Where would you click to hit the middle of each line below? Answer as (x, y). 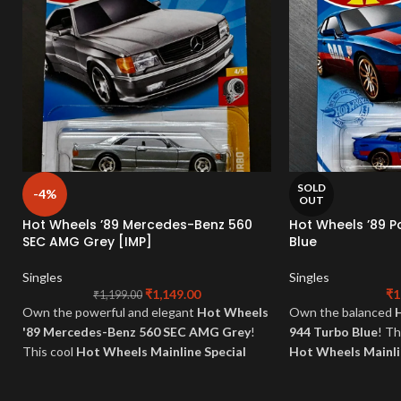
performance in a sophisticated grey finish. (141, 391)
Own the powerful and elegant (110, 312)
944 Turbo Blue (333, 332)
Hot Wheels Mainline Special (161, 352)
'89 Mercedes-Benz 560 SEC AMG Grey (137, 332)
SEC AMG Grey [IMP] (87, 242)
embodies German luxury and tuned (122, 371)
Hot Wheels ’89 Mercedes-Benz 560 (137, 225)
